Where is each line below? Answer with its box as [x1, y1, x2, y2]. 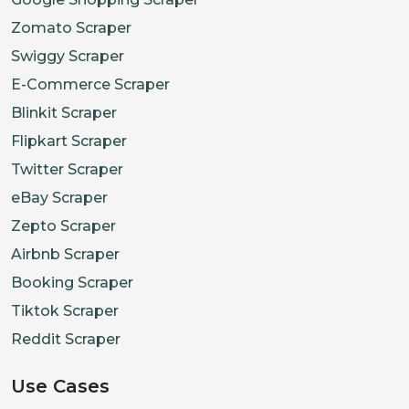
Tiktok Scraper [11, 301, 119, 320]
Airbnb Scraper [11, 245, 120, 263]
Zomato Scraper [11, 18, 131, 37]
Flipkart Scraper [11, 131, 127, 150]
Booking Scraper [11, 273, 133, 291]
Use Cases [11, 374, 110, 397]
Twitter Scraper [11, 160, 123, 178]
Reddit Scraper [11, 330, 121, 348]
